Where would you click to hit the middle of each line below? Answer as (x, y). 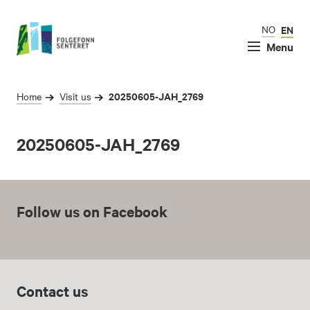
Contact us (52, 291)
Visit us (75, 97)
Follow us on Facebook (92, 211)
